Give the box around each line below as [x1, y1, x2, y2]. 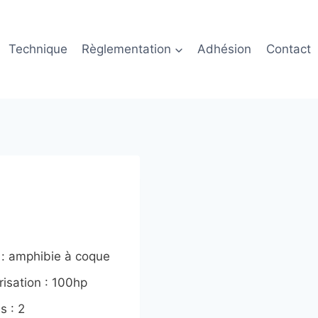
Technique [8, 41, 67, 56]
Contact [265, 41, 311, 56]
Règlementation [82, 41, 172, 56]
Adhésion [197, 41, 252, 56]
